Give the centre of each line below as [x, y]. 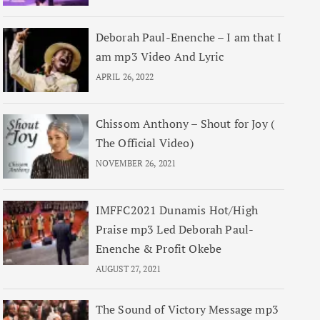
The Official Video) [144, 143]
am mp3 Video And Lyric [160, 56]
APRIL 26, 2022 [124, 77]
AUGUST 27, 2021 [128, 269]
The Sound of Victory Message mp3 [187, 309]
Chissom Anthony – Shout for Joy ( [185, 124]
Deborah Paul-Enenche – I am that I [189, 37]
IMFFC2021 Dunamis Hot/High [176, 210]
